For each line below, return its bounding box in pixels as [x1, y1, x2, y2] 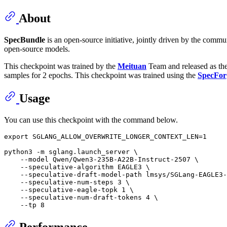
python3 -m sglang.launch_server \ [4, 147, 138, 156]
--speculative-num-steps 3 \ [4, 178, 130, 186]
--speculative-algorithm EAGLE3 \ [4, 163, 150, 171]
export [4, 132, 28, 140]
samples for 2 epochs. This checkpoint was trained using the [4, 70, 198, 80]
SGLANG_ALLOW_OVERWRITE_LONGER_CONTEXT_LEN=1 [28, 132, 207, 140]
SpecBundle [4, 35, 45, 44]
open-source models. [4, 44, 70, 53]
